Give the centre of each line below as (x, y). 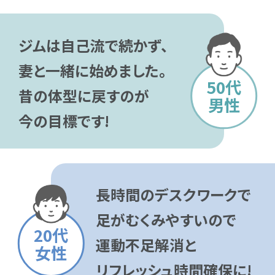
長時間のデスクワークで (173, 195)
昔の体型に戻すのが (83, 95)
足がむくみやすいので (166, 220)
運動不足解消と (146, 245)
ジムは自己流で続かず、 (93, 45)
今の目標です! (64, 120)
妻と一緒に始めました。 (92, 70)
